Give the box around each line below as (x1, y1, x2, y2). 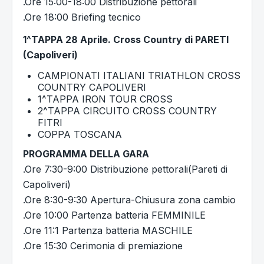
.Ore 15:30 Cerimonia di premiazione (23, 240, 183, 252)
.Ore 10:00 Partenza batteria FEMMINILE (23, 209, 206, 222)
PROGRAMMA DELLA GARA (23, 148, 149, 160)
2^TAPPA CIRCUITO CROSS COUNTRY (38, 105, 217, 117)
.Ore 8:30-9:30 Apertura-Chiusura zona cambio (23, 194, 236, 206)
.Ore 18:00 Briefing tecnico (23, 11, 141, 24)
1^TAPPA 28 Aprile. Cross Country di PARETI (23, 34, 229, 46)
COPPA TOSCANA (38, 128, 122, 141)
